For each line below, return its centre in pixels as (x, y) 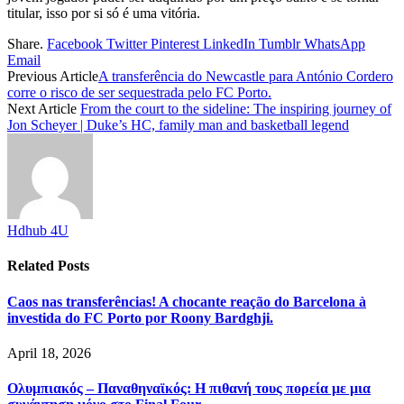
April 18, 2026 (49, 353)
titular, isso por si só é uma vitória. (104, 14)
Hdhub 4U (38, 231)
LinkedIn (229, 44)
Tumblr (280, 44)
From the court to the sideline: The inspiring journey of (236, 109)
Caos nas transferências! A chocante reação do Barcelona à (187, 301)
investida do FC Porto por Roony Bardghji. (140, 317)
